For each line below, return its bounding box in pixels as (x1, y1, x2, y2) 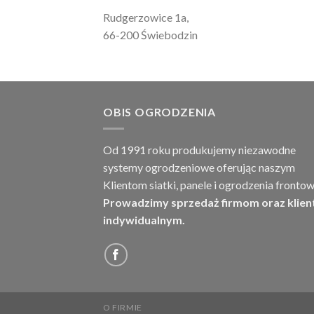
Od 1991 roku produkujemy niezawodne (103, 143, 296, 157)
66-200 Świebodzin (103, 27, 198, 41)
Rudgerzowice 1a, (103, 10, 189, 24)
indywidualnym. (103, 213, 185, 227)
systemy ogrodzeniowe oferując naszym (103, 161, 295, 175)
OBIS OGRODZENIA (103, 104, 216, 118)
